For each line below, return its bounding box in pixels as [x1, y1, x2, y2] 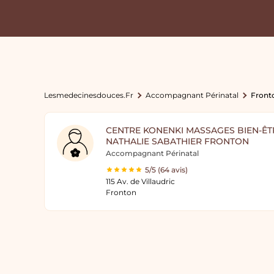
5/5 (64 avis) [145, 165, 188, 174]
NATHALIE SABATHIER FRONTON [106, 136, 249, 147]
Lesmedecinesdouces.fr [44, 91, 133, 100]
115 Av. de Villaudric [106, 177, 175, 186]
